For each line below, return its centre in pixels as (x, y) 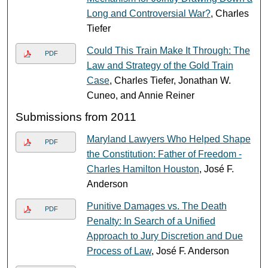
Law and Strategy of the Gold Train (160, 65)
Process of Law (119, 251)
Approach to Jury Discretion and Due (165, 236)
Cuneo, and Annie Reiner (140, 95)
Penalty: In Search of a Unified (151, 221)
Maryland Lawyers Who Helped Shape (168, 139)
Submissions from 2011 (76, 117)
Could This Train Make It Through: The (168, 50)
